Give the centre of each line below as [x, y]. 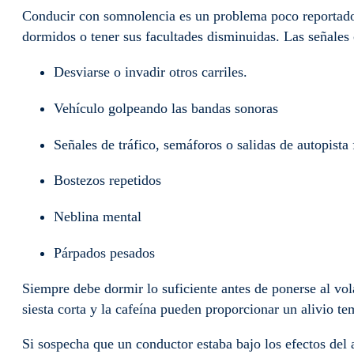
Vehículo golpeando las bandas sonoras [166, 108]
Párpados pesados [104, 253]
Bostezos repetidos [107, 181]
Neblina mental [98, 217]
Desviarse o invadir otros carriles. [151, 72]
